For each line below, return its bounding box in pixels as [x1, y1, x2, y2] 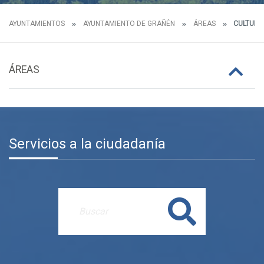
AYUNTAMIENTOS [9, 19, 65, 28]
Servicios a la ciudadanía [9, 135, 166, 152]
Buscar [168, 205, 197, 217]
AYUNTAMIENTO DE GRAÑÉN [83, 19, 175, 28]
